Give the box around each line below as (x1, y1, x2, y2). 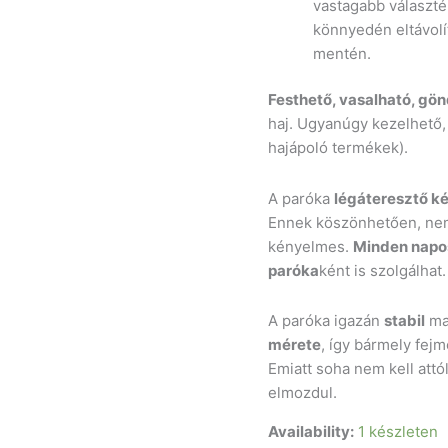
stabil (384, 310, 426, 330)
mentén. (313, 43, 372, 63)
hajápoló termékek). (268, 138, 409, 158)
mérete (268, 334, 322, 354)
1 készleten (358, 421, 439, 441)
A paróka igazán (268, 310, 385, 330)
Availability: (268, 421, 355, 441)
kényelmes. (268, 236, 354, 256)
